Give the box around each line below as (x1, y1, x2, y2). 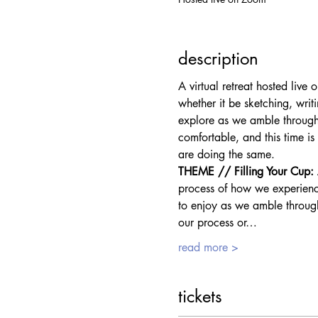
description (177, 48, 258, 70)
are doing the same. (177, 147, 275, 163)
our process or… (177, 215, 257, 231)
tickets (177, 285, 222, 308)
